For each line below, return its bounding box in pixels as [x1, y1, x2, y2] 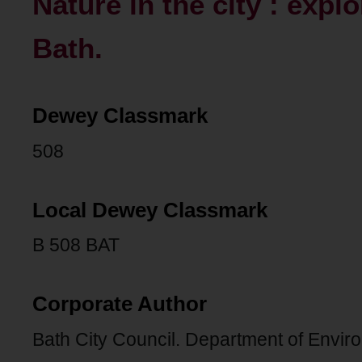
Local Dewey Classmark [32, 198, 267, 221]
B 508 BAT [32, 234, 120, 256]
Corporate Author [32, 293, 207, 316]
